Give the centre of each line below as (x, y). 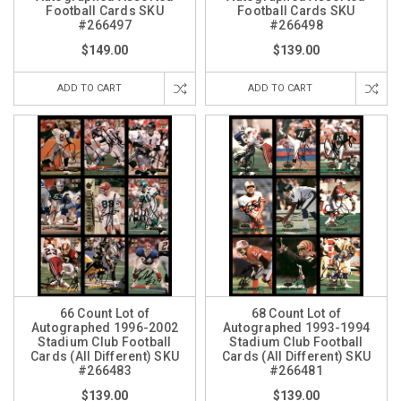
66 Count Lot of (105, 314)
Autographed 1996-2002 (105, 328)
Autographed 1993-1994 (296, 328)
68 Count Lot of (296, 314)
